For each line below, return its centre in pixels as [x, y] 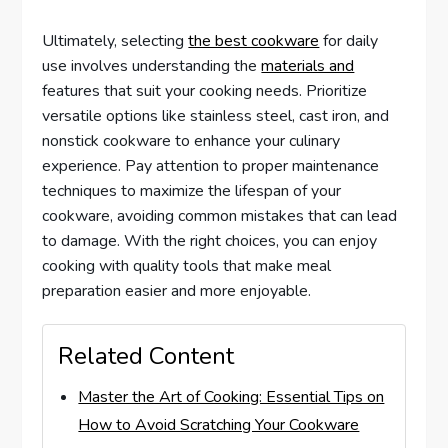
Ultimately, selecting [115, 41]
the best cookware [254, 41]
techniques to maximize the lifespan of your [192, 191]
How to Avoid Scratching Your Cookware [219, 425]
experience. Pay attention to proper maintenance [211, 166]
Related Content [146, 356]
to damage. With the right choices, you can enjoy [210, 241]
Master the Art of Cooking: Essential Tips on [231, 397]
